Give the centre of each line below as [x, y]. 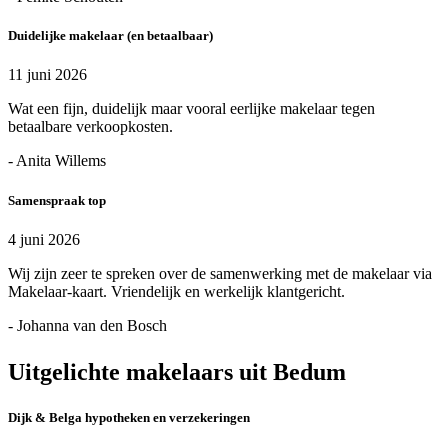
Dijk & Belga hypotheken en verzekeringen [129, 417]
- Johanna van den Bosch [87, 325]
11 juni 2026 [47, 75]
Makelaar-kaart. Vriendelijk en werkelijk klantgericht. [176, 291]
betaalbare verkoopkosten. [90, 127]
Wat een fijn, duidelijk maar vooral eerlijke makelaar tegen [191, 109]
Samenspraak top [57, 200]
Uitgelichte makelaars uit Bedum [177, 371]
